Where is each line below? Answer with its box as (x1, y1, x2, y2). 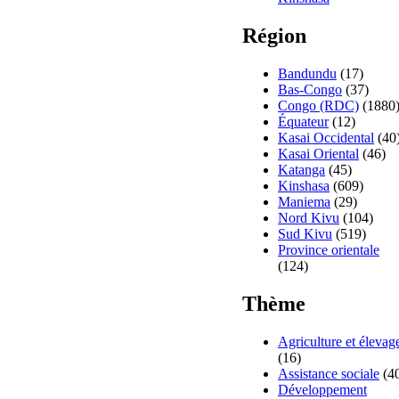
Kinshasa (278, 178, 330, 194)
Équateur (278, 114, 329, 130)
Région (242, 24, 306, 48)
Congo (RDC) (278, 98, 359, 114)
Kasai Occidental (278, 130, 374, 146)
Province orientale (278, 242, 379, 258)
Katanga (278, 162, 325, 178)
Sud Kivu (278, 226, 332, 242)
